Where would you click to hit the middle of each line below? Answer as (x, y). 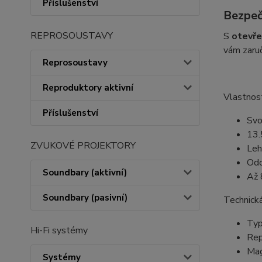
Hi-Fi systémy (59, 230)
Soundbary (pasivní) (85, 198)
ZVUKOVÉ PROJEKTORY (83, 146)
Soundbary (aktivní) (85, 173)
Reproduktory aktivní (88, 88)
